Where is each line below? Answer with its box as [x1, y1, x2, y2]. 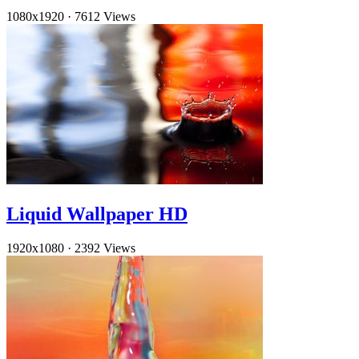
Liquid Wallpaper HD [6, 204, 188, 225]
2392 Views [75, 241, 135, 256]
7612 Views [75, 10, 135, 24]
